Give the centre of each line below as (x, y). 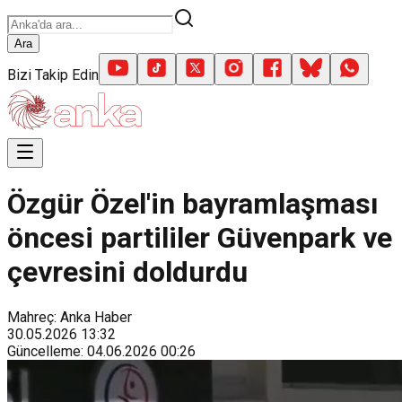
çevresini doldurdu (127, 272)
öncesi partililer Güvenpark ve (200, 238)
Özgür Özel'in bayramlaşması (193, 204)
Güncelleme (44, 351)
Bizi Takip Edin (53, 75)
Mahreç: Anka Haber (70, 317)
